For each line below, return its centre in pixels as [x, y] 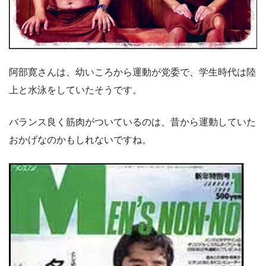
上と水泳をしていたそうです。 [75, 90]
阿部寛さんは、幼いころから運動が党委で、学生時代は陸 [132, 72]
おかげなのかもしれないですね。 [80, 140]
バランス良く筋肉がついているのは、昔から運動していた [132, 122]
